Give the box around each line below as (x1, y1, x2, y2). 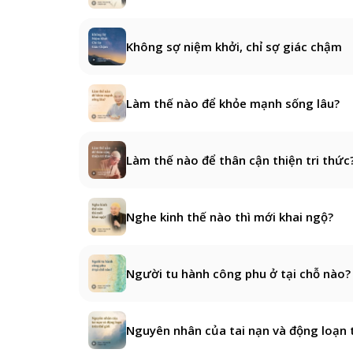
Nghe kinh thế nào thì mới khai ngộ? (126, 208, 333, 225)
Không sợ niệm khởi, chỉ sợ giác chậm (126, 38, 342, 54)
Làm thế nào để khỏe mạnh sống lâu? (126, 95, 340, 111)
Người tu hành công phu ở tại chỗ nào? (126, 265, 351, 281)
